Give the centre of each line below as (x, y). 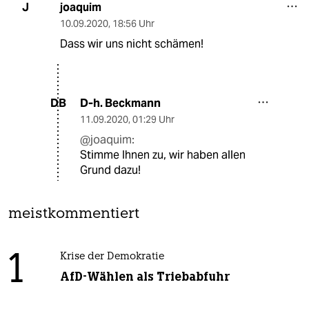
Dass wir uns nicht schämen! (131, 43)
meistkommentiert (74, 214)
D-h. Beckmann (120, 103)
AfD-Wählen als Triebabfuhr (144, 276)
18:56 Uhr (133, 23)
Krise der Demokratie (112, 257)
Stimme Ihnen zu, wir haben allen (163, 154)
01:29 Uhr (153, 119)
